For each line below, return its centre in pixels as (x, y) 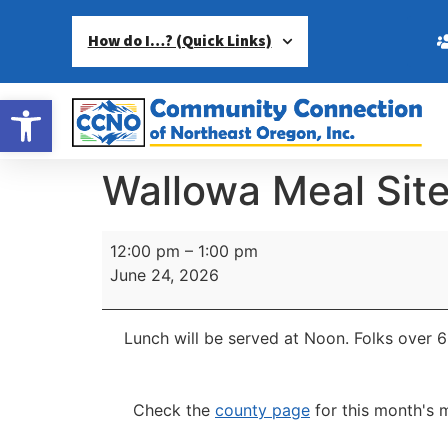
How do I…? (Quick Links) (179, 41)
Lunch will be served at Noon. (239, 338)
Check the (174, 410)
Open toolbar (63, 108)
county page (262, 410)
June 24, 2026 (164, 274)
